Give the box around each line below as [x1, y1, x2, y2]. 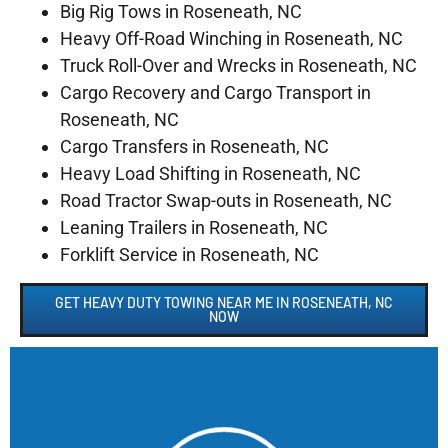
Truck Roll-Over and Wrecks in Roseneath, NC [60, 54, 417, 76]
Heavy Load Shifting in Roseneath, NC [60, 162, 361, 184]
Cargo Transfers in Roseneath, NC [60, 135, 329, 157]
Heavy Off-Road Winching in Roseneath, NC [60, 27, 403, 49]
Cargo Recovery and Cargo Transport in [60, 81, 371, 103]
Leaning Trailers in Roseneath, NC [60, 216, 328, 238]
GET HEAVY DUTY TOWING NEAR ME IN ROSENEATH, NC [55, 293, 393, 311]
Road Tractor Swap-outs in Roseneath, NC [60, 189, 392, 211]
